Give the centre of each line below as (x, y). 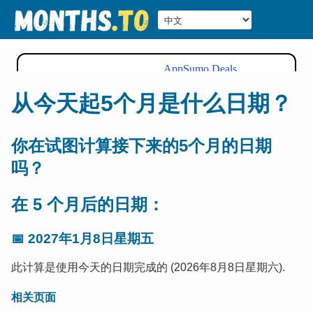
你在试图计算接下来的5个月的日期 (141, 145)
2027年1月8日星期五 (91, 238)
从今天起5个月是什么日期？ (152, 104)
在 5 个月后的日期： (88, 204)
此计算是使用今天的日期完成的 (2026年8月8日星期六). (148, 268)
